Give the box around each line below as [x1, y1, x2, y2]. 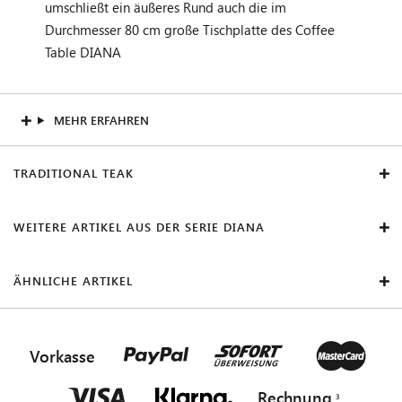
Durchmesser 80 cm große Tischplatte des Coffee [45, 20, 335, 39]
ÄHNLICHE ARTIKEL [13, 272, 133, 288]
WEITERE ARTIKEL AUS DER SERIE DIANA [13, 218, 265, 234]
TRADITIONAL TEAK [13, 164, 134, 180]
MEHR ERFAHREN [53, 111, 149, 127]
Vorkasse [30, 345, 95, 367]
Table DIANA [45, 42, 121, 61]
